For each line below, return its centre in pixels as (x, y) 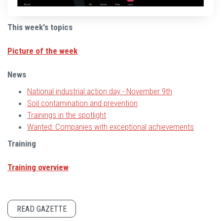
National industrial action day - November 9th (100, 91)
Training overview (38, 167)
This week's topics (40, 27)
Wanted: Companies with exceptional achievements (110, 127)
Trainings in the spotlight (67, 115)
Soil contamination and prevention (82, 103)
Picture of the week (42, 51)
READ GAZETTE (42, 209)
